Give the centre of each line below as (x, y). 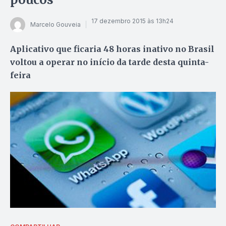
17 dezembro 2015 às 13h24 (132, 21)
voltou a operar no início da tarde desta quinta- (109, 62)
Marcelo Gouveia (55, 25)
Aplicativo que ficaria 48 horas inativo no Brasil (112, 49)
